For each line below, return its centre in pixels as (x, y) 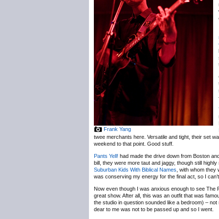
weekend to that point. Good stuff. (134, 144)
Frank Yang (117, 129)
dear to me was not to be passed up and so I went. (154, 209)
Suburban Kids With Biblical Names (135, 170)
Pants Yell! (106, 156)
